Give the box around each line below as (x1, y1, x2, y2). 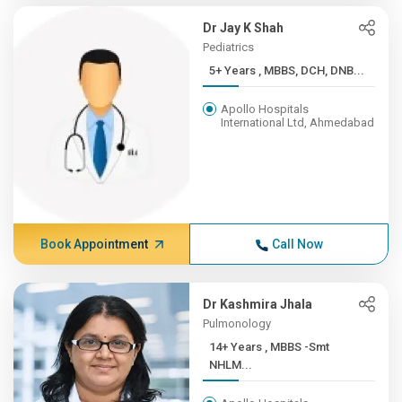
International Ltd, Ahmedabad (221, 116, 375, 129)
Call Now (271, 237, 323, 251)
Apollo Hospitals (221, 102, 310, 116)
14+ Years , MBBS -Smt (209, 340, 266, 354)
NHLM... (209, 358, 253, 371)
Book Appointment (39, 237, 148, 251)
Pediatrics (203, 40, 255, 54)
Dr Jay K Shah (203, 21, 284, 35)
